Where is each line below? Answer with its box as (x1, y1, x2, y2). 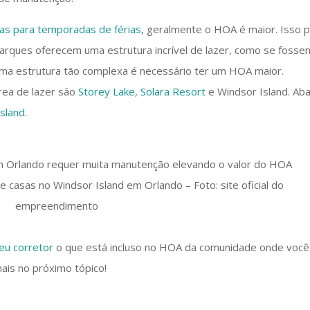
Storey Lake (78, 84, 136, 98)
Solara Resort (140, 84, 206, 98)
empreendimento (15, 199, 99, 212)
